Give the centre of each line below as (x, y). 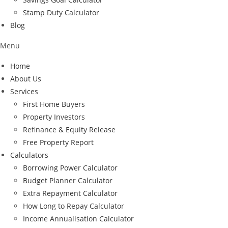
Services (24, 91)
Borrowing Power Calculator (70, 167)
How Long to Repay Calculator (74, 206)
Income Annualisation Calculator (78, 218)
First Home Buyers (54, 104)
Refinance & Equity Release (69, 129)
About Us (26, 78)
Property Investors (54, 117)
